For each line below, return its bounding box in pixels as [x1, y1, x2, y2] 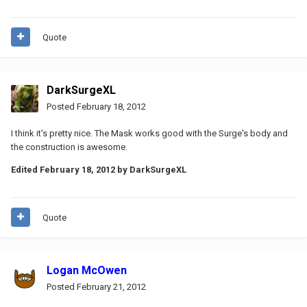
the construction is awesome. [11, 141, 127, 152]
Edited [11, 164, 40, 175]
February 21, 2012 [77, 281, 146, 292]
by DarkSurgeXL [115, 164, 186, 175]
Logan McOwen [47, 263, 127, 277]
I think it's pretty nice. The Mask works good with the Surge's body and [11, 127, 288, 138]
